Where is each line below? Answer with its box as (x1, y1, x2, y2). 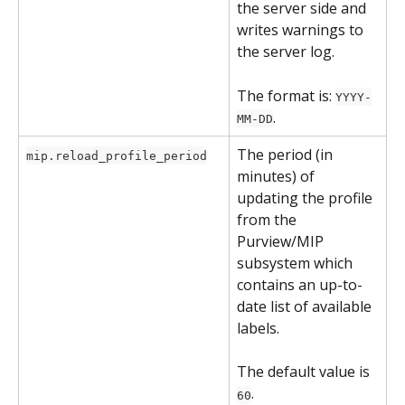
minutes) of (237, 165, 318, 186)
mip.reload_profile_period (26, 148, 207, 163)
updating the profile (237, 187, 376, 208)
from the (237, 209, 300, 230)
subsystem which (237, 252, 356, 273)
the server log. (237, 42, 334, 62)
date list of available (237, 296, 375, 316)
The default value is (237, 362, 373, 382)
